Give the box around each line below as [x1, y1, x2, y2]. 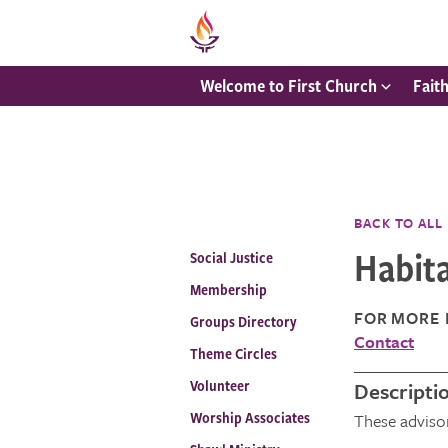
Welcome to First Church [200, 73, 377, 98]
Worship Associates [190, 407, 310, 428]
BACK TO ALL [354, 213, 443, 233]
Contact [354, 329, 414, 354]
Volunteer [190, 375, 250, 396]
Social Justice [190, 247, 273, 268]
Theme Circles [190, 343, 277, 364]
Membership [190, 279, 267, 300]
